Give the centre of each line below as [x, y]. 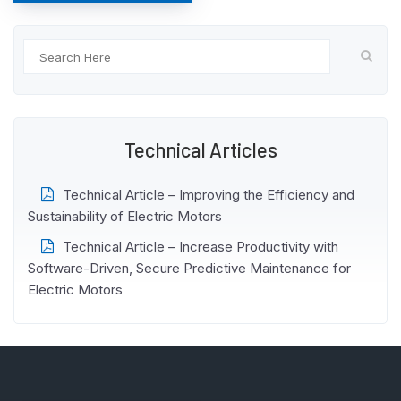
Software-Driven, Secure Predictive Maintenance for [189, 268]
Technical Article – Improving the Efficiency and [209, 195]
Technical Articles [200, 149]
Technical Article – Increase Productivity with [200, 247]
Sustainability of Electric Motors [125, 216]
